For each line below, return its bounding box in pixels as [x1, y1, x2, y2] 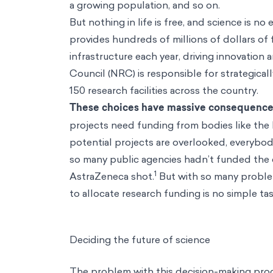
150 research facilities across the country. [69, 83, 261, 97]
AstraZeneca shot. [69, 169, 154, 183]
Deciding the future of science [69, 233, 210, 246]
